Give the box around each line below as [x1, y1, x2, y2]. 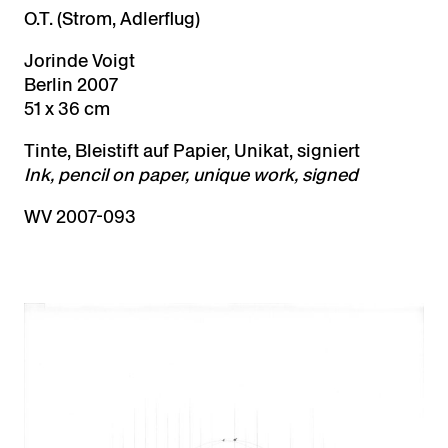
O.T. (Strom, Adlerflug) [24, 6, 200, 32]
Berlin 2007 [24, 72, 118, 98]
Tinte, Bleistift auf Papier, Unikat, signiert [24, 138, 360, 164]
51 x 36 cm [24, 96, 110, 122]
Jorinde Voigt [24, 48, 135, 74]
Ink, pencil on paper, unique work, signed [24, 162, 358, 188]
